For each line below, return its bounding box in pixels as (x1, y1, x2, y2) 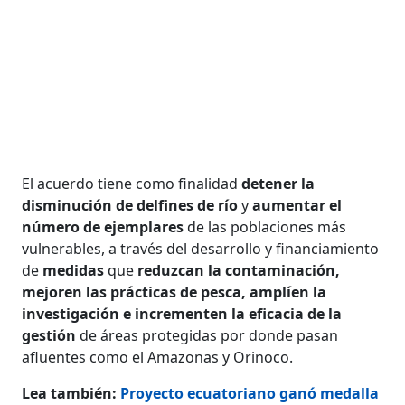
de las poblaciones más (184, 216, 347, 237)
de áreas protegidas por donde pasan (76, 325, 339, 345)
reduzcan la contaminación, (137, 259, 341, 280)
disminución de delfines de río (22, 194, 242, 215)
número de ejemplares (22, 216, 184, 237)
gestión (22, 325, 77, 345)
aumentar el (252, 194, 343, 215)
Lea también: (22, 382, 121, 403)
